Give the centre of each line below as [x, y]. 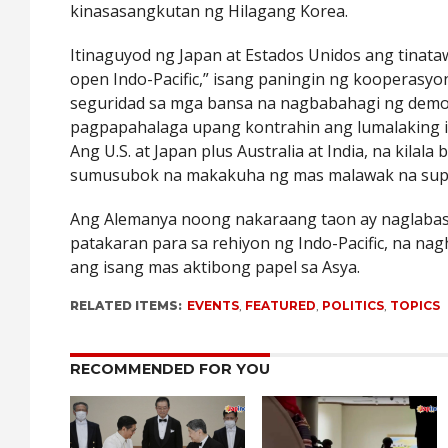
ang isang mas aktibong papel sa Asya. [215, 267]
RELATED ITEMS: [126, 306]
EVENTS [213, 306]
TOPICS [415, 306]
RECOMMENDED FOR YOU [170, 369]
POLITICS [353, 306]
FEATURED [281, 306]
